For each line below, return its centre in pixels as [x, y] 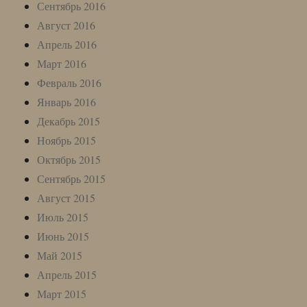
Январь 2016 [67, 101]
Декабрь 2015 [69, 121]
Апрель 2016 [67, 44]
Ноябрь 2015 [67, 140]
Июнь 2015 [63, 236]
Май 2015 [60, 255]
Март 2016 [62, 63]
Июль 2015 [63, 217]
